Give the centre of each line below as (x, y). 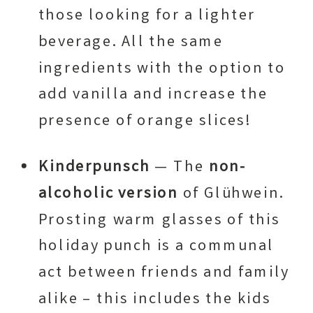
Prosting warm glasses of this (159, 220)
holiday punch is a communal (156, 247)
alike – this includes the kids (154, 299)
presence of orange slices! (145, 121)
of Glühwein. (231, 194)
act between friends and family (164, 273)
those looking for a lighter (147, 16)
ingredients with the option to (162, 69)
